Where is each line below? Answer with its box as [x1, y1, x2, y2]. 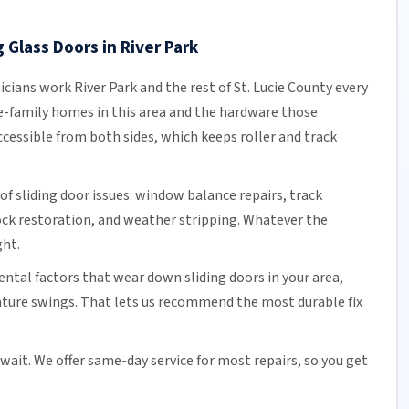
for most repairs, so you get [193, 351, 368, 372]
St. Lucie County [233, 78, 332, 99]
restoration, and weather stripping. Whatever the [15, 209, 328, 230]
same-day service [87, 351, 194, 372]
